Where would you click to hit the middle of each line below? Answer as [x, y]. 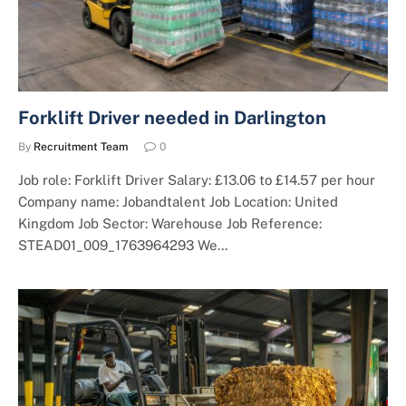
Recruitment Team [81, 147]
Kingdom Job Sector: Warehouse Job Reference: [170, 223]
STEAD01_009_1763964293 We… [123, 245]
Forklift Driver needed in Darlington [172, 118]
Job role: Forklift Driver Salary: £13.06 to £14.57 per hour [197, 180]
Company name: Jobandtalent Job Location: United [178, 202]
